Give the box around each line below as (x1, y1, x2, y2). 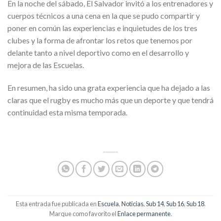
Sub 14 (146, 200, 164, 208)
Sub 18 (186, 200, 204, 208)
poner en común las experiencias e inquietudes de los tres (7, 23, 197, 33)
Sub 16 (166, 200, 184, 208)
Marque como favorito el (49, 210, 117, 218)
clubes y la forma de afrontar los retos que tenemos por (7, 36, 192, 45)
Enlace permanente (117, 210, 171, 218)
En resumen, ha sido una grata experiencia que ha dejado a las (7, 83, 210, 93)
